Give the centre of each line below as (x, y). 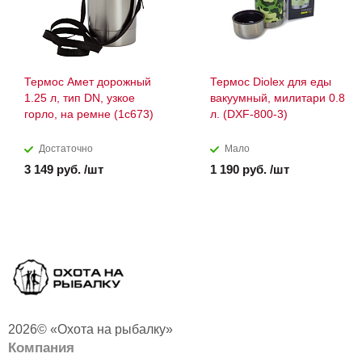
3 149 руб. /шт (64, 170)
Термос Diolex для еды (271, 82)
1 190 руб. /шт (250, 170)
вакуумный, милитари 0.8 (278, 98)
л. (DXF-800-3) (249, 114)
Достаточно (66, 149)
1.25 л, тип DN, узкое (80, 98)
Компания (41, 347)
